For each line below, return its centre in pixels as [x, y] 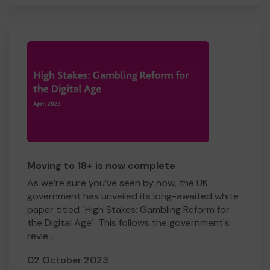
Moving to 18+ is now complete [101, 165]
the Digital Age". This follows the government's [128, 223]
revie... [40, 236]
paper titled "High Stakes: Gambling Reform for [128, 209]
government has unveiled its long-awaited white [133, 196]
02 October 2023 [68, 260]
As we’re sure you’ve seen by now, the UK [118, 183]
